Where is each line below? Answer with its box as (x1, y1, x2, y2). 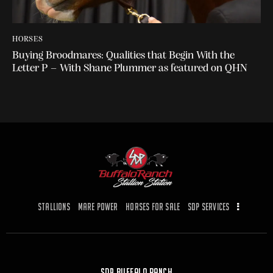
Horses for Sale (126, 201, 180, 213)
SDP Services (188, 201, 230, 213)
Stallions (37, 201, 70, 213)
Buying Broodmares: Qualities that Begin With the (12, 49, 235, 62)
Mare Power (77, 201, 118, 213)
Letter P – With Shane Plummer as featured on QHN (12, 62, 247, 74)
